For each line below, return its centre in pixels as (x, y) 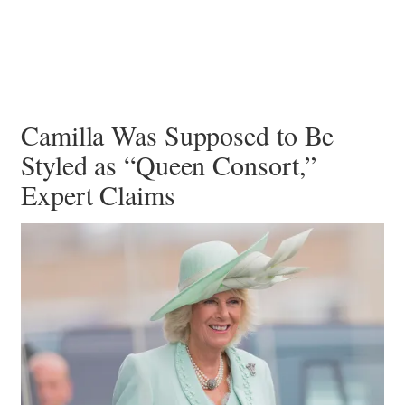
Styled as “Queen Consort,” (169, 165)
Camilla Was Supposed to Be (178, 135)
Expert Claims (98, 195)
